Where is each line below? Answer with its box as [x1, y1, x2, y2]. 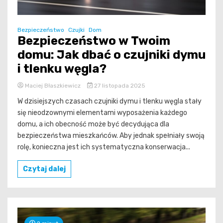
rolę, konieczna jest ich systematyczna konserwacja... [17, 142, 190, 151]
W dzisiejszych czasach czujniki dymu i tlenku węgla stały [17, 97, 202, 106]
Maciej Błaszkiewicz [23, 82, 82, 89]
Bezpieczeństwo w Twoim [17, 33, 170, 48]
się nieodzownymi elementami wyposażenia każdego [17, 108, 187, 117]
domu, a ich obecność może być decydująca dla [17, 119, 169, 128]
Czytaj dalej [23, 164, 66, 173]
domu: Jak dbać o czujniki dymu [17, 47, 206, 62]
